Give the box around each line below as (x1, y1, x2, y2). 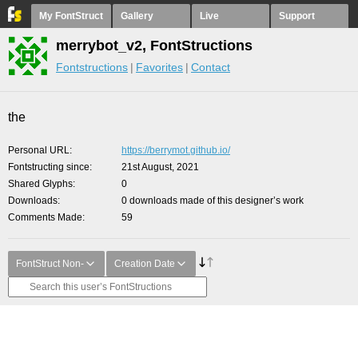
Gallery (121, 10, 153, 22)
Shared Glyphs (8, 178, 73, 189)
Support (279, 10, 315, 22)
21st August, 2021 (121, 161, 199, 173)
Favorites (136, 61, 183, 74)
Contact (191, 61, 230, 74)
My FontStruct (39, 10, 103, 22)
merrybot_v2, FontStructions (56, 38, 253, 54)
